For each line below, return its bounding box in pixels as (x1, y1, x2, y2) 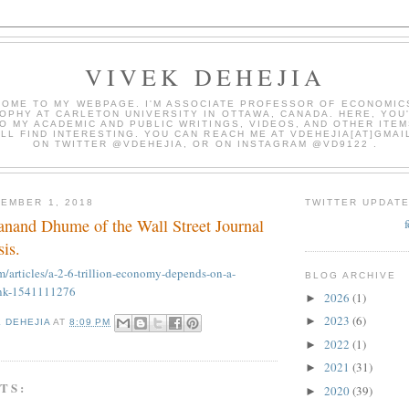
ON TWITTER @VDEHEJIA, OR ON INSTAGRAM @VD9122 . (32, 138, 379, 149)
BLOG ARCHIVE (305, 270, 397, 281)
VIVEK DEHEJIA (84, 61, 327, 92)
